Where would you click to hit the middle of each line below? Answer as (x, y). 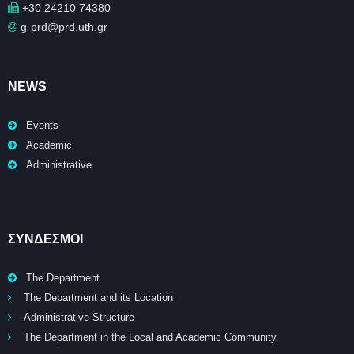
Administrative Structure (79, 317)
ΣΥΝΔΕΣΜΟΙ (45, 239)
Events (42, 125)
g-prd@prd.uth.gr (62, 27)
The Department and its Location (98, 298)
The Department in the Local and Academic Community (150, 337)
